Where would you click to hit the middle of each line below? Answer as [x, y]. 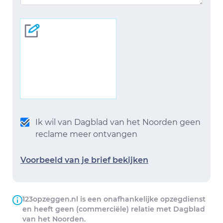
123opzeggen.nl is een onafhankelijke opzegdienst [114, 199]
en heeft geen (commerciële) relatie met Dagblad [114, 209]
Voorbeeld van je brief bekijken [84, 160]
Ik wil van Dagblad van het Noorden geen [118, 122]
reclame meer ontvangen [87, 134]
